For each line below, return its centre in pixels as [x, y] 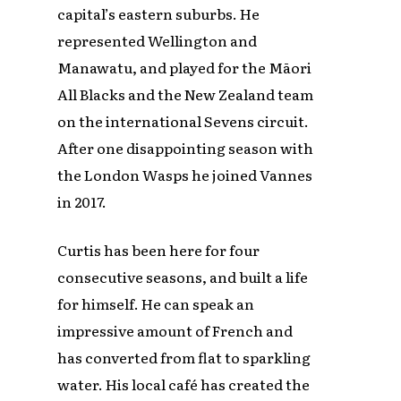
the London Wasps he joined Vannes [185, 174]
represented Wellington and [158, 40]
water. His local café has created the [184, 384]
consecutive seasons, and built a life [183, 276]
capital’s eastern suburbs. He [159, 13]
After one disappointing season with [186, 147]
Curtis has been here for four [159, 249]
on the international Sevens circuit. [183, 120]
